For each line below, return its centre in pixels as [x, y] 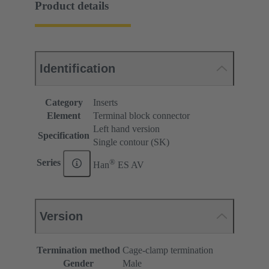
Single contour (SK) [131, 142]
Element [64, 115]
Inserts [105, 102]
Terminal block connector [141, 115]
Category [64, 102]
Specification [64, 135]
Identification [77, 68]
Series [50, 163]
